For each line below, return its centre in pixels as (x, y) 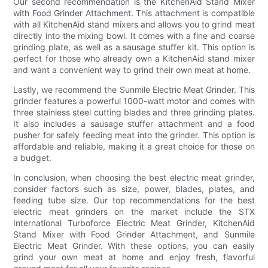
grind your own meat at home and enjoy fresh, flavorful (134, 257)
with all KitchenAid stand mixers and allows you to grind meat (134, 24)
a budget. (33, 157)
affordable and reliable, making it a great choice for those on (134, 146)
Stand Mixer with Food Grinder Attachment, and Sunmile (134, 234)
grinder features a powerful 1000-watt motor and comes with (134, 100)
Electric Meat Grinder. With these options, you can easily (134, 245)
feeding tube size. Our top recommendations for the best (134, 200)
